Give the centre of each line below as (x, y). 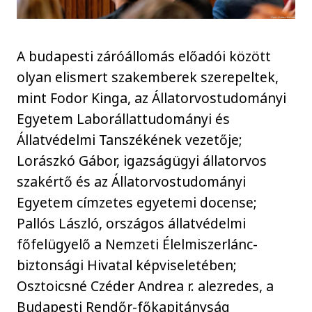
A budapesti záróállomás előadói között (144, 56)
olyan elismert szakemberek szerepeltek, (148, 77)
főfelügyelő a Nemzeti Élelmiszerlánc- (138, 244)
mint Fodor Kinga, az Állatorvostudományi (152, 97)
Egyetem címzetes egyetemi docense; (137, 202)
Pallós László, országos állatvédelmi (132, 223)
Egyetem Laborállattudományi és (124, 118)
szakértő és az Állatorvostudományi (132, 181)
